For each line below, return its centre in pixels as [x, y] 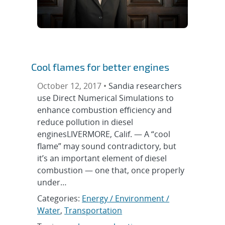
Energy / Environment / [126, 198]
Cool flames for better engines [100, 67]
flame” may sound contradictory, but [107, 146]
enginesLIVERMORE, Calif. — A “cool [104, 134]
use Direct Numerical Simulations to [106, 98]
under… [52, 182]
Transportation [93, 210]
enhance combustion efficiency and [105, 110]
